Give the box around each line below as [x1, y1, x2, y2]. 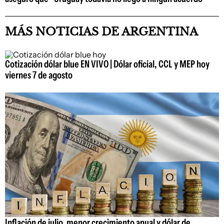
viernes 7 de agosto [5, 69, 72, 81]
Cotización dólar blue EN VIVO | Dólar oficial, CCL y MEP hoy [5, 58, 209, 70]
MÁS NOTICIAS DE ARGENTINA [5, 25, 198, 39]
